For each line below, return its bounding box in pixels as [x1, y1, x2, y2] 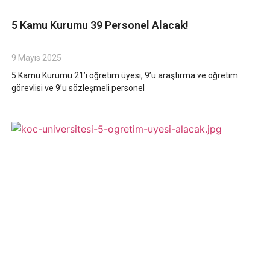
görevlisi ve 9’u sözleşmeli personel [11, 83, 145, 93]
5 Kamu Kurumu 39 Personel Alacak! [11, 18, 189, 31]
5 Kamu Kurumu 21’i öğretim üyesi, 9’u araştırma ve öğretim [11, 70, 238, 80]
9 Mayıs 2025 [11, 52, 61, 63]
